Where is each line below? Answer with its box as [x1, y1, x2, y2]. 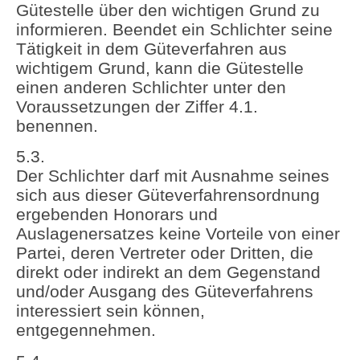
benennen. [16, 116, 98, 135]
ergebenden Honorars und [16, 205, 218, 224]
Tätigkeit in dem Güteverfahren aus [16, 39, 287, 58]
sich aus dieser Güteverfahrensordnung [16, 186, 320, 205]
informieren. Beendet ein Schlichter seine [16, 19, 333, 39]
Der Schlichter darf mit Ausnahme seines [16, 166, 329, 186]
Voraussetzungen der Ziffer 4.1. [16, 96, 258, 116]
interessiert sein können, [16, 301, 205, 321]
